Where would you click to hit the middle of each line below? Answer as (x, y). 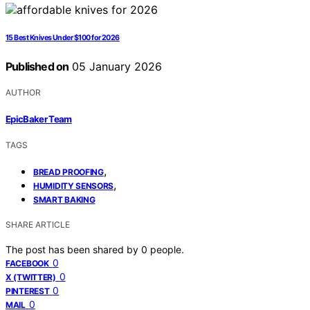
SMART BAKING (64, 199)
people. (167, 249)
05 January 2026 (116, 67)
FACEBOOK (27, 263)
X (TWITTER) (31, 277)
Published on (37, 67)
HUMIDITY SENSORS (74, 185)
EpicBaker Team (39, 119)
